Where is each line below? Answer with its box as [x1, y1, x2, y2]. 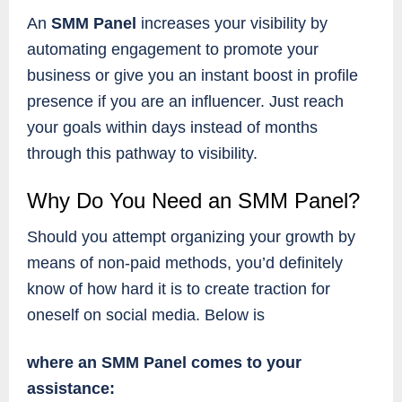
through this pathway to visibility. [27, 144, 258, 162]
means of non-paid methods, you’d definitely [27, 253, 343, 272]
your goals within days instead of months [27, 118, 318, 136]
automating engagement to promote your [27, 39, 319, 58]
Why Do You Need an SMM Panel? [27, 188, 360, 214]
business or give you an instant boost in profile [27, 66, 358, 84]
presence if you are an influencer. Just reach [27, 92, 344, 110]
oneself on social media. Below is [27, 305, 269, 324]
